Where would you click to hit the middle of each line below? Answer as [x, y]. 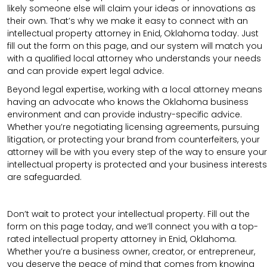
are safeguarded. [44, 177]
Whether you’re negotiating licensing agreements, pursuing [133, 127]
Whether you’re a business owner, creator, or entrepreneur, [131, 251]
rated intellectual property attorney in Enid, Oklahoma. [122, 239]
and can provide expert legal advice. [86, 71]
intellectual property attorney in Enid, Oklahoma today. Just [133, 33]
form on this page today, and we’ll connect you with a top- [133, 226]
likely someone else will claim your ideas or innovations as [131, 8]
